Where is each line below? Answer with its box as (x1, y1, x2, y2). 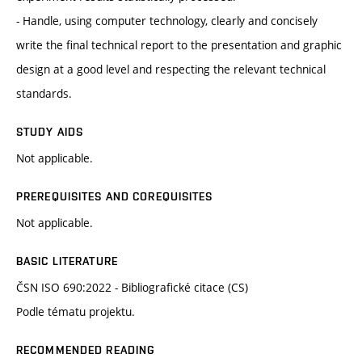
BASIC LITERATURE (16, 255, 118, 268)
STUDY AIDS (16, 125, 84, 139)
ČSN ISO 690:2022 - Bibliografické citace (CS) (16, 280, 248, 296)
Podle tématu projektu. (16, 304, 135, 320)
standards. (16, 86, 72, 102)
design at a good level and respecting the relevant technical (16, 61, 326, 78)
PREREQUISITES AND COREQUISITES (16, 190, 213, 204)
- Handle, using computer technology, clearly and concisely (16, 13, 318, 29)
